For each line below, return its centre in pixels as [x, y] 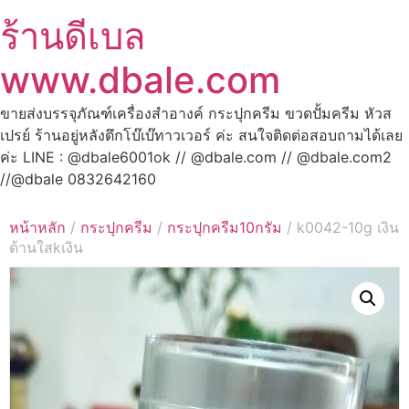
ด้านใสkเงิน [46, 248]
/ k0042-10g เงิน [341, 228]
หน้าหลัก [37, 228]
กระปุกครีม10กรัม [225, 228]
